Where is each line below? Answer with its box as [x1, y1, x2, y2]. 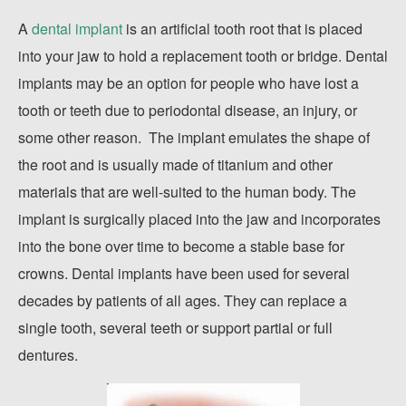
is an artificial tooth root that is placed [122, 18, 362, 39]
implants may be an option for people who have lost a [18, 72, 359, 93]
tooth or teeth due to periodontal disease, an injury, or [18, 100, 357, 121]
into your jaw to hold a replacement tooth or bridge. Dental [18, 45, 388, 66]
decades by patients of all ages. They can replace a [18, 290, 347, 311]
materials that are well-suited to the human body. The [18, 181, 356, 202]
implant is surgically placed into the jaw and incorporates [18, 208, 381, 229]
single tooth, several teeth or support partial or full [18, 317, 333, 338]
